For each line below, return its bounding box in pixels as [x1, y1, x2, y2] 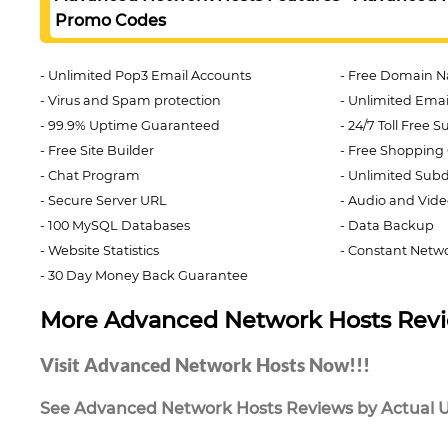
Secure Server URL [48, 192, 167, 208]
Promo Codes [55, 10, 166, 30]
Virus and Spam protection [48, 92, 221, 108]
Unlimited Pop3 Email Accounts [48, 67, 251, 83]
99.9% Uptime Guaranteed [48, 117, 220, 133]
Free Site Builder [48, 142, 154, 158]
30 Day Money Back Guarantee [48, 267, 248, 283]
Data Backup [348, 217, 434, 233]
